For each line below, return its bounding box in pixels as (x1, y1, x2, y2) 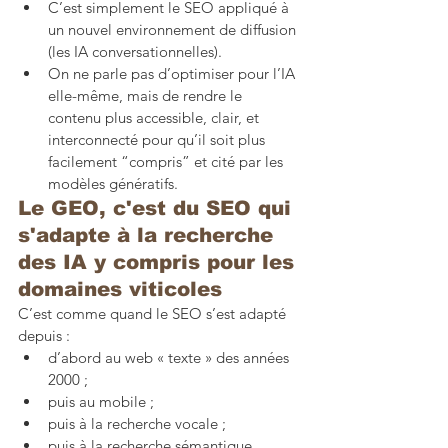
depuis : (18, 325, 70, 345)
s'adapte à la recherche (18, 223, 280, 246)
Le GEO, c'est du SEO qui (18, 196, 298, 219)
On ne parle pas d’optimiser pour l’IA (48, 63, 299, 83)
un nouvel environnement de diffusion (48, 19, 300, 39)
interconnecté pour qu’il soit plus (48, 129, 269, 149)
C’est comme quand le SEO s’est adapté (18, 303, 290, 323)
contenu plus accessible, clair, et (48, 107, 263, 127)
